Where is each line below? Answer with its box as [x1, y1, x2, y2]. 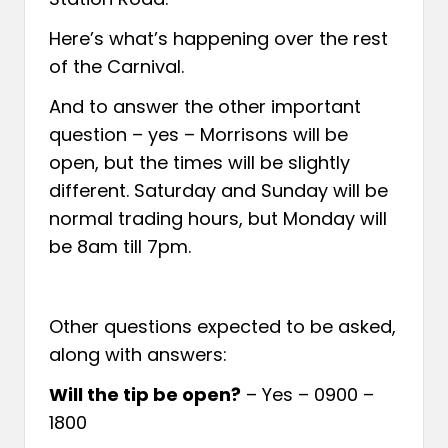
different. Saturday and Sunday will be [49, 177, 388, 203]
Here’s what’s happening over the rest [49, 25, 388, 51]
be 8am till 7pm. [49, 233, 191, 259]
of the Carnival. [49, 53, 184, 79]
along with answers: [49, 341, 227, 367]
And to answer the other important [49, 93, 361, 119]
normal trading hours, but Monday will [49, 205, 387, 231]
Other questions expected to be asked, [49, 313, 396, 339]
